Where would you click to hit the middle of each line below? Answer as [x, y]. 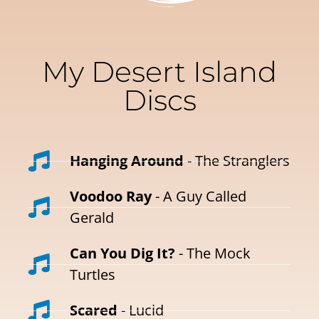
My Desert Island [159, 72]
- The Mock [213, 253]
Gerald [91, 218]
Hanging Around [126, 161]
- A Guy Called [199, 197]
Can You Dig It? [122, 253]
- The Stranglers [236, 161]
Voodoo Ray [110, 197]
